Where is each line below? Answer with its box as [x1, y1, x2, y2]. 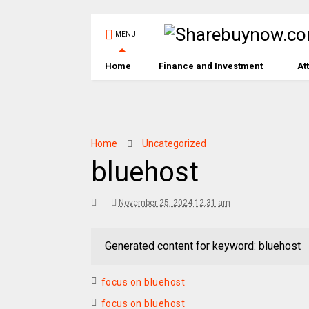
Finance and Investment [158, 61, 263, 71]
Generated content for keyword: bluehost [104, 239, 301, 252]
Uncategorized [141, 138, 206, 149]
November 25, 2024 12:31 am [118, 198, 230, 208]
